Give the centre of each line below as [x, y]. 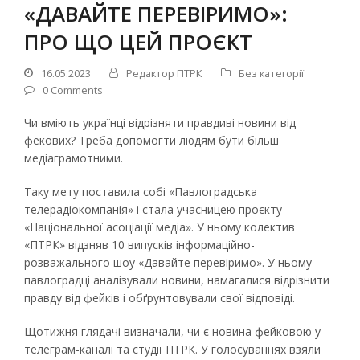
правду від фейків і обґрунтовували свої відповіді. [160, 297]
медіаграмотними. [74, 157]
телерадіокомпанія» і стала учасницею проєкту [153, 209]
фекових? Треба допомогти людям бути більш [151, 140]
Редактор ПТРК [164, 73]
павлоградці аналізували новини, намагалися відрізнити [177, 280]
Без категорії [271, 73]
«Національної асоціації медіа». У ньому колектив [160, 227]
